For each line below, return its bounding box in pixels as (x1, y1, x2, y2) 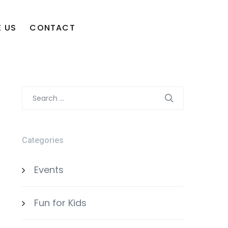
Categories (21, 135, 64, 145)
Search (21, 87, 54, 100)
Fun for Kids (34, 196, 87, 209)
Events (34, 163, 64, 176)
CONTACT (30, 22, 75, 34)
